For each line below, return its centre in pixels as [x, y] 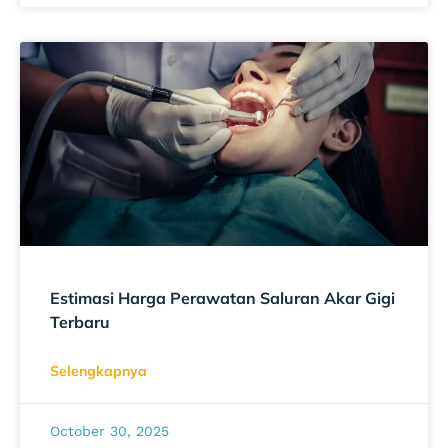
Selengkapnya [98, 370]
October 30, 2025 [109, 430]
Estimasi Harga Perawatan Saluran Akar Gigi [222, 297]
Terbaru [80, 321]
